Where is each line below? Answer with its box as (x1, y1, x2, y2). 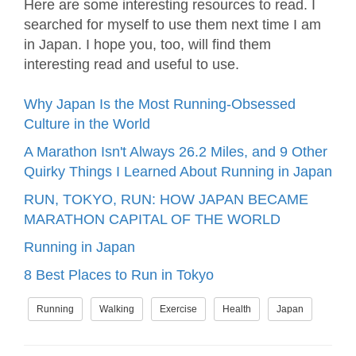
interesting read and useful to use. (24, 56, 239, 72)
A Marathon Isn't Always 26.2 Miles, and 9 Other (24, 143, 327, 160)
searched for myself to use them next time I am (24, 16, 321, 33)
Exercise (160, 303, 197, 315)
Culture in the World (24, 115, 150, 132)
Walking (99, 303, 134, 315)
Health (222, 303, 251, 315)
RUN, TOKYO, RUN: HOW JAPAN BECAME (24, 191, 308, 207)
